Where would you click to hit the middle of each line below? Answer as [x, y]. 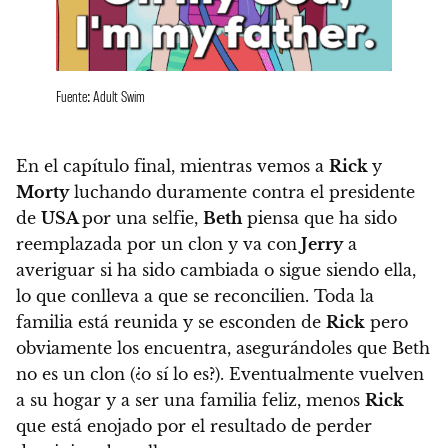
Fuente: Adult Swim [100, 96]
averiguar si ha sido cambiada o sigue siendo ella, [216, 270]
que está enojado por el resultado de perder [194, 426]
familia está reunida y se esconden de [171, 322]
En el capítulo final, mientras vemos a [172, 166]
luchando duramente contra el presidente [242, 192]
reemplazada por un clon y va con [156, 244]
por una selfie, [142, 218]
